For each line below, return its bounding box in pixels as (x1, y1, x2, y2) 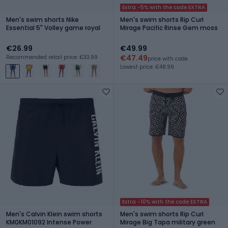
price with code (148, 54, 188, 63)
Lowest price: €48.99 (120, 63, 174, 71)
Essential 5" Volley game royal (6, 23, 100, 32)
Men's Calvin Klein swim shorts (6, 209, 102, 218)
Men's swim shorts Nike (6, 15, 79, 24)
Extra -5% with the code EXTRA (122, 3, 205, 11)
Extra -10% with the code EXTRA (122, 197, 207, 206)
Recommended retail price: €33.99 (6, 53, 98, 61)
